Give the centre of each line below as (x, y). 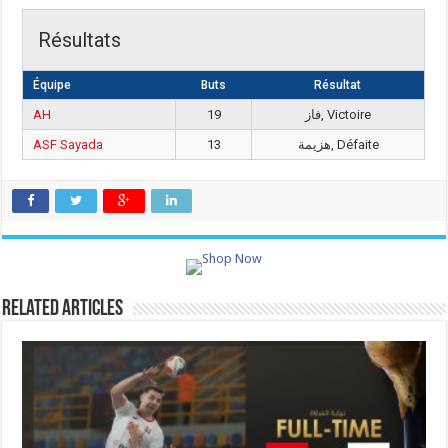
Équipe (52, 85)
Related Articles (63, 309)
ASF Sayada (68, 144)
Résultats (80, 40)
